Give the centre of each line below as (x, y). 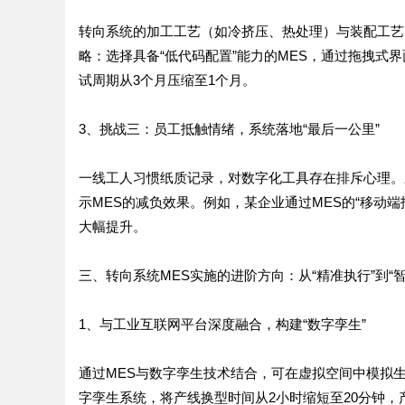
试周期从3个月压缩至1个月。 (167, 80)
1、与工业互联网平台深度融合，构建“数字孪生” (222, 324)
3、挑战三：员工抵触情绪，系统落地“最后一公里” (229, 129)
